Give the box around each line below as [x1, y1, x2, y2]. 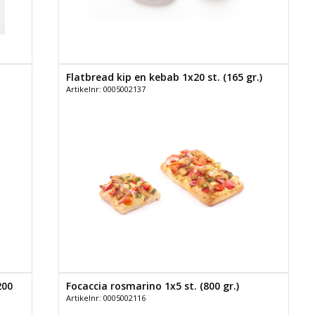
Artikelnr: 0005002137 [65, 84, 146, 95]
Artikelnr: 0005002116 [65, 292, 146, 304]
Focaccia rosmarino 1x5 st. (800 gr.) [65, 279, 239, 293]
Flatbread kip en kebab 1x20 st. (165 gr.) [65, 70, 262, 84]
